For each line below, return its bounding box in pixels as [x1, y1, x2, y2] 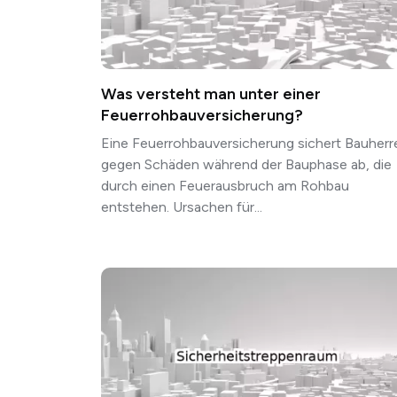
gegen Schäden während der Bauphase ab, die [101, 156, 392, 174]
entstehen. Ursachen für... [101, 198, 262, 216]
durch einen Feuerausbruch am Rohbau [101, 177, 349, 195]
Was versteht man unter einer [101, 84, 321, 105]
